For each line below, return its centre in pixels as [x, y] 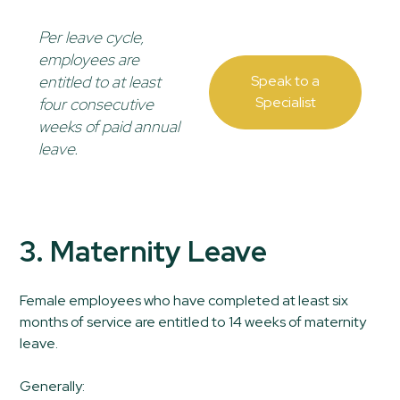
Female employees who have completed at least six [184, 300]
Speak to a [286, 80]
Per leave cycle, [91, 37]
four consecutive [96, 104]
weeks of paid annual [108, 126]
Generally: [53, 386]
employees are [88, 59]
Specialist [285, 102]
